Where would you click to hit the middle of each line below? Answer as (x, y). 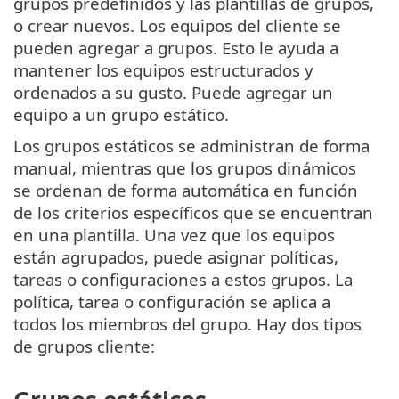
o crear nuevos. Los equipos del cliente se (177, 25)
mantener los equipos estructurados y (163, 69)
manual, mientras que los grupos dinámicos (185, 167)
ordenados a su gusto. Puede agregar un (173, 92)
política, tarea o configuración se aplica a (172, 301)
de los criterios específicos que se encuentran (193, 212)
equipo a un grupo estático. (121, 114)
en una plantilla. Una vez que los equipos (174, 234)
